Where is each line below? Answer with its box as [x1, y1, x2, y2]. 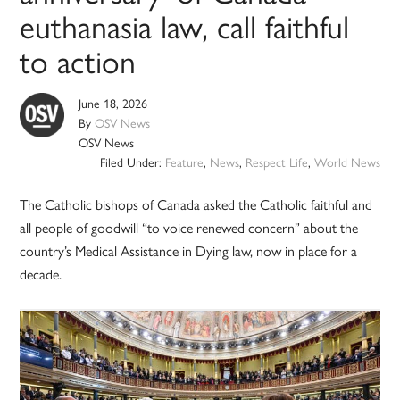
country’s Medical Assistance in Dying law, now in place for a [20, 240, 358, 262]
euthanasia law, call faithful [20, 2, 350, 49]
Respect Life [245, 153, 308, 171]
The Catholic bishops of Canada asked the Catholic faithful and [20, 194, 373, 215]
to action [20, 37, 137, 84]
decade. [20, 263, 62, 285]
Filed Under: [99, 153, 165, 171]
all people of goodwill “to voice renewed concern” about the [20, 217, 359, 238]
